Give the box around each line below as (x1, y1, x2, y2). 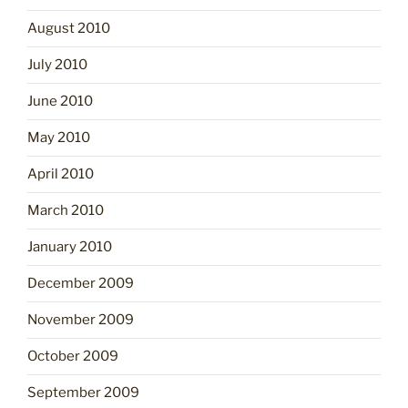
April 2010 (27, 166, 94, 183)
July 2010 (27, 56, 87, 74)
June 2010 (27, 93, 93, 110)
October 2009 (27, 348, 118, 365)
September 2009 (27, 384, 139, 402)
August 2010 (27, 20, 110, 37)
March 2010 (27, 202, 104, 219)
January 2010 (27, 239, 112, 256)
